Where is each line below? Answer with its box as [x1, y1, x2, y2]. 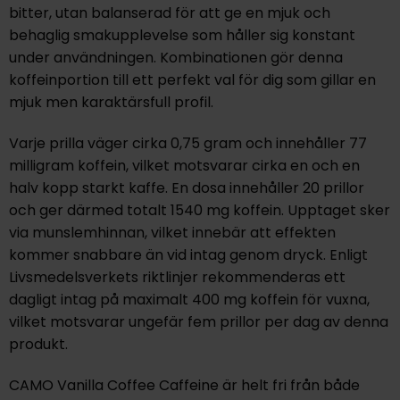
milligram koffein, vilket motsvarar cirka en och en [8, 155, 360, 177]
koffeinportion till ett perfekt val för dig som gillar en [8, 70, 376, 91]
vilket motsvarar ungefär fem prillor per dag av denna [8, 312, 388, 333]
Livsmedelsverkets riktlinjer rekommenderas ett [8, 267, 346, 288]
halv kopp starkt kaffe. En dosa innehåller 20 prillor [8, 178, 364, 199]
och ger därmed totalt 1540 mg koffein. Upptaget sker [8, 200, 390, 221]
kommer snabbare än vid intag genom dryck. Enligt [8, 245, 368, 266]
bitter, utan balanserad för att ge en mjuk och [8, 3, 330, 24]
